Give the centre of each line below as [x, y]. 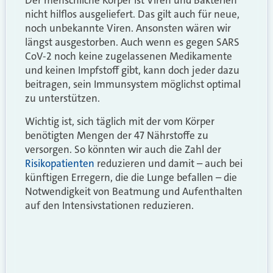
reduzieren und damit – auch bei [168, 163]
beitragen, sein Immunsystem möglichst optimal [133, 84]
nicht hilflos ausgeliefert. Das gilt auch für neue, [132, 14]
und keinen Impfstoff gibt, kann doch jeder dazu [132, 70]
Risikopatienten [60, 163]
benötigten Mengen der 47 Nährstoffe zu [117, 135]
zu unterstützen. [62, 98]
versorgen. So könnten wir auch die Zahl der [123, 149]
